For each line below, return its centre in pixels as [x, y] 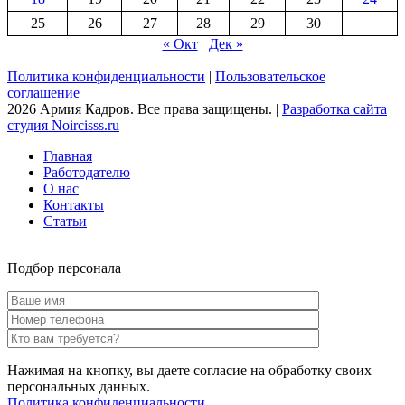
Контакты [74, 204]
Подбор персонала [64, 268]
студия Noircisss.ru [63, 125]
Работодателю [87, 172]
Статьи [65, 221]
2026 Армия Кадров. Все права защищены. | [145, 108]
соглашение [43, 92]
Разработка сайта [334, 108]
